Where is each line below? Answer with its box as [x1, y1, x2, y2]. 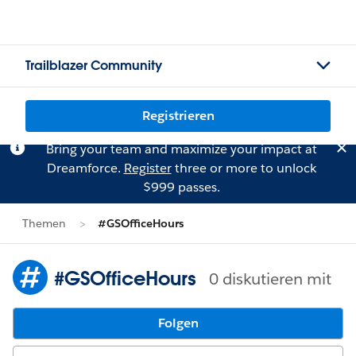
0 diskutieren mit [209, 268, 331, 289]
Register [123, 160, 172, 176]
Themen [22, 216, 66, 230]
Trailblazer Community [25, 57, 162, 74]
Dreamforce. [46, 160, 124, 176]
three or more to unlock [171, 160, 316, 176]
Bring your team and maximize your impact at [45, 141, 317, 157]
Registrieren [141, 107, 215, 124]
